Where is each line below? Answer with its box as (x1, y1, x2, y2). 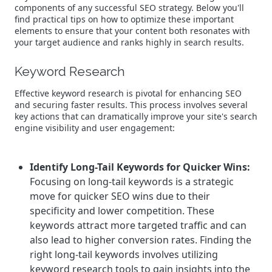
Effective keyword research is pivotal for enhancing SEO (15, 87, 242, 100)
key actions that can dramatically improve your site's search (15, 110, 257, 123)
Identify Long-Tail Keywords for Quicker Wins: (30, 160, 250, 174)
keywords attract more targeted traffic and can (30, 219, 246, 233)
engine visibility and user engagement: (15, 122, 175, 134)
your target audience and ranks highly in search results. (15, 36, 244, 49)
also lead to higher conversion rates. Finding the (30, 233, 251, 247)
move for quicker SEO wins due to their (30, 189, 210, 203)
